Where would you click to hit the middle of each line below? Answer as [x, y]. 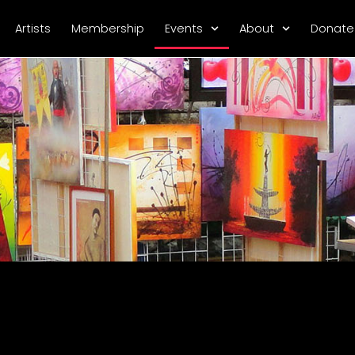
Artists [32, 29]
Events [183, 29]
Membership [107, 29]
